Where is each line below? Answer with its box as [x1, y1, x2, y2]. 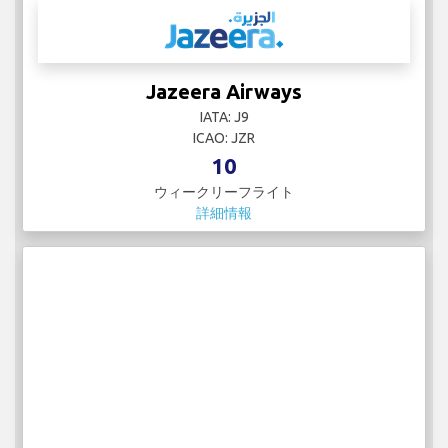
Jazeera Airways [146, 80, 302, 104]
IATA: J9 [199, 109, 249, 126]
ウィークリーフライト [154, 184, 294, 201]
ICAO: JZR [193, 130, 255, 147]
